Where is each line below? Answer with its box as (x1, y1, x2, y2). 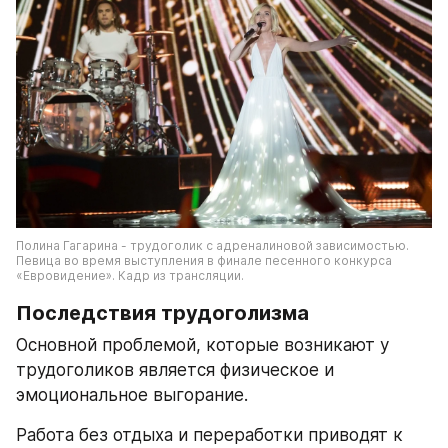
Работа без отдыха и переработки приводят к (16, 425, 403, 446)
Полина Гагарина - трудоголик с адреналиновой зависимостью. (16, 238, 409, 254)
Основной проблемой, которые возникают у (16, 335, 389, 356)
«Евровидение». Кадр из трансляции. (16, 268, 244, 284)
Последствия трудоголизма (16, 301, 309, 326)
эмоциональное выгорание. (16, 385, 248, 406)
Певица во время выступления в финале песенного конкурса (16, 253, 392, 269)
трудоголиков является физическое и (16, 360, 334, 381)
